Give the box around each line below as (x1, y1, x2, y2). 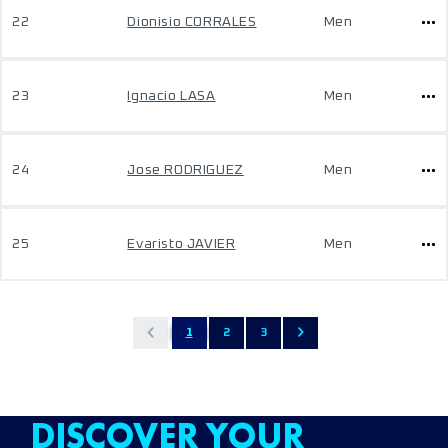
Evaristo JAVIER (127, 237, 236, 251)
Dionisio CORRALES (127, 15, 257, 29)
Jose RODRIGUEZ (127, 163, 244, 177)
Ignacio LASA (127, 89, 216, 103)
